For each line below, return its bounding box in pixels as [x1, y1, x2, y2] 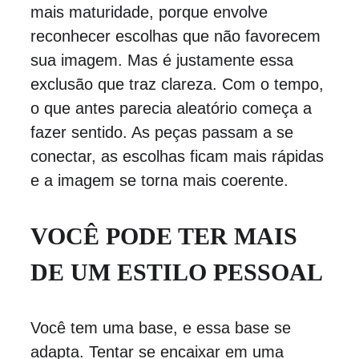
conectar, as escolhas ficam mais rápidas [30, 147, 329, 165]
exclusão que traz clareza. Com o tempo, [30, 75, 329, 93]
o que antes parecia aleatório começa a [30, 99, 317, 117]
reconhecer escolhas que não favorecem [30, 27, 325, 45]
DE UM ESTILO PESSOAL [30, 259, 323, 285]
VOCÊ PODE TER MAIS [30, 223, 304, 249]
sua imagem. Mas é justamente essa [30, 51, 298, 69]
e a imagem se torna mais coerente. [30, 171, 288, 189]
